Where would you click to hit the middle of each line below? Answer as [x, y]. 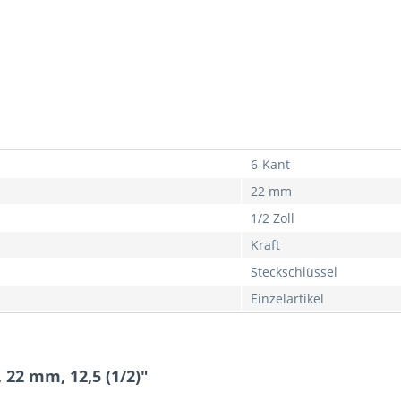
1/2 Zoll [273, 218]
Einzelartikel [287, 299]
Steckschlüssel [294, 272]
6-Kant [270, 164]
